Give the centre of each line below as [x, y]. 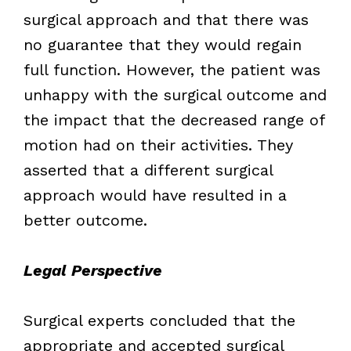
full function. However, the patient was [172, 69]
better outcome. [85, 220]
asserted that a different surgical [148, 170]
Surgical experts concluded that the [159, 320]
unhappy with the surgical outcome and [175, 94]
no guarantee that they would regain [162, 44]
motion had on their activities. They [158, 145]
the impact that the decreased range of [174, 119]
